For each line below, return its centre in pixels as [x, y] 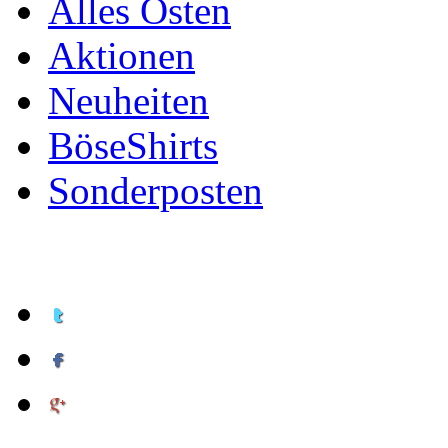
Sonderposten [155, 190]
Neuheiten [128, 100]
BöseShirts [133, 145]
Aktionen [121, 55]
